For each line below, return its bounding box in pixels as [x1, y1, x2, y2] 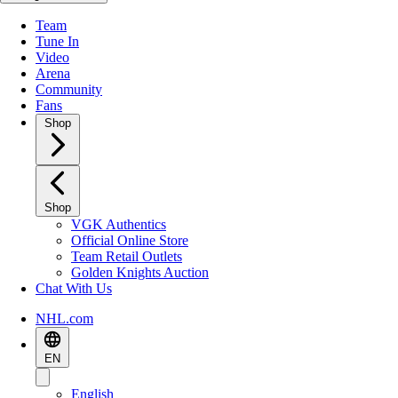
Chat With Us [36, 281, 112, 296]
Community [36, 82, 102, 97]
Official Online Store [71, 233, 188, 248]
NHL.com [36, 311, 93, 326]
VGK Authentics [71, 217, 166, 232]
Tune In [36, 34, 79, 49]
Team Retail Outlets [71, 249, 182, 264]
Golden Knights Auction [71, 265, 209, 280]
